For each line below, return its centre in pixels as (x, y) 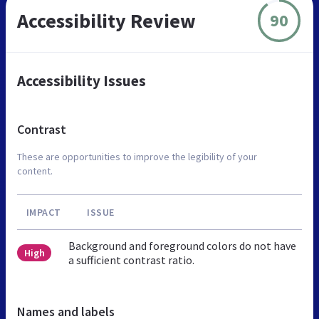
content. (35, 171)
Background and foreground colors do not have (183, 245)
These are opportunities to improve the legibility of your (137, 156)
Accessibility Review (106, 20)
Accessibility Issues (82, 80)
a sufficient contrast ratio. (132, 260)
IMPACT (43, 212)
